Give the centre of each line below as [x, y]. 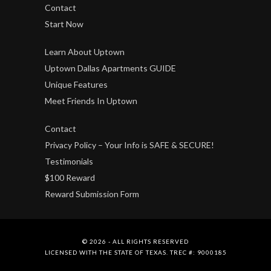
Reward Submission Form [92, 194]
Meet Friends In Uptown [91, 101]
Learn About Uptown [85, 52]
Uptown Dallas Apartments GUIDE [110, 68]
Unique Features [76, 85]
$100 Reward [70, 178]
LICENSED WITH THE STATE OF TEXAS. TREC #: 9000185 [135, 253]
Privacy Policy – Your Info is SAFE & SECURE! [129, 145]
